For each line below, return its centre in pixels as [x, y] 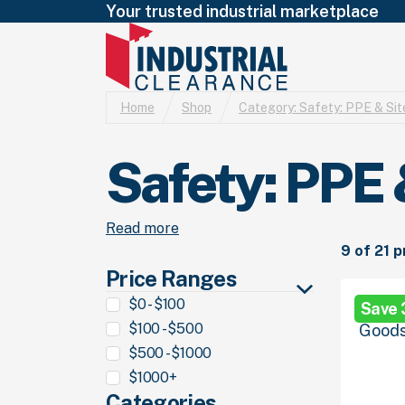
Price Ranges [172, 278]
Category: [269, 108]
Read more [142, 228]
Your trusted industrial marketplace [242, 11]
